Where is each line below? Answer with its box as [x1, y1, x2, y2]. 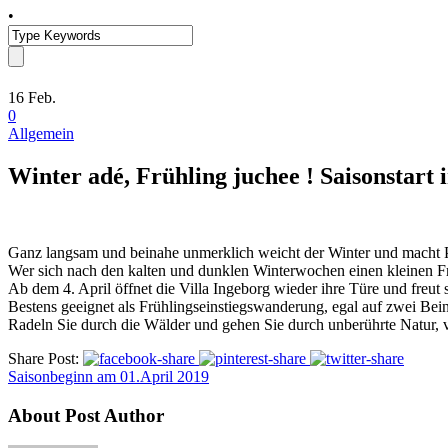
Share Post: [8, 349, 79, 367]
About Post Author [8, 404, 164, 426]
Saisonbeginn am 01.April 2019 [8, 367, 209, 385]
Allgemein [8, 125, 74, 142]
